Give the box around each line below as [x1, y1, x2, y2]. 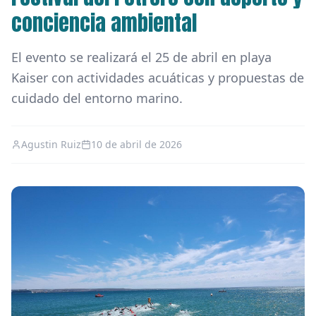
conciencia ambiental [11, 6, 197, 39]
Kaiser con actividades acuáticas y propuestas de [11, 68, 304, 86]
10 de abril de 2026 [91, 137, 182, 151]
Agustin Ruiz [21, 137, 81, 151]
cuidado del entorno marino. [11, 89, 183, 107]
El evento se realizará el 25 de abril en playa [11, 48, 272, 66]
